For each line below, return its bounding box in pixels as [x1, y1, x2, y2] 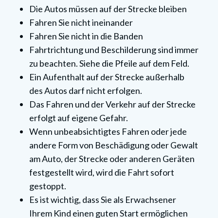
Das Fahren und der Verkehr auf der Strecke [29, 99, 196, 110]
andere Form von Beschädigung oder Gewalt [29, 140, 198, 151]
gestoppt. [29, 181, 66, 192]
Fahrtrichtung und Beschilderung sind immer [29, 44, 199, 55]
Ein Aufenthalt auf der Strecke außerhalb [29, 72, 184, 83]
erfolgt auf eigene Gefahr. [29, 112, 128, 124]
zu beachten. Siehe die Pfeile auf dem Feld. [29, 58, 189, 69]
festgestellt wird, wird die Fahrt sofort [29, 167, 174, 178]
